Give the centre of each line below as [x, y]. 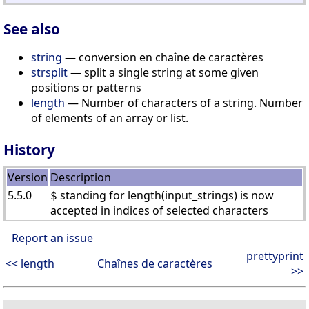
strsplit [49, 72]
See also [32, 29]
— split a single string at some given [163, 72]
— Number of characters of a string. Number [184, 102]
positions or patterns [86, 87]
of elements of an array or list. [110, 118]
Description [81, 177]
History [29, 149]
